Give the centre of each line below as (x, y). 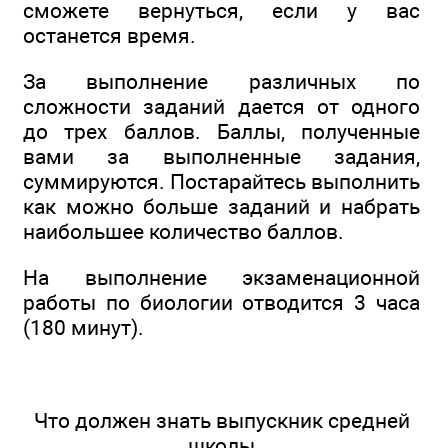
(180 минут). (83, 328)
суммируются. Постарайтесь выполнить (221, 182)
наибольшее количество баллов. (183, 232)
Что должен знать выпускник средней (221, 421)
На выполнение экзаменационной (221, 278)
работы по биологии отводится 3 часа (221, 303)
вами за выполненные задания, (221, 157)
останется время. (109, 35)
